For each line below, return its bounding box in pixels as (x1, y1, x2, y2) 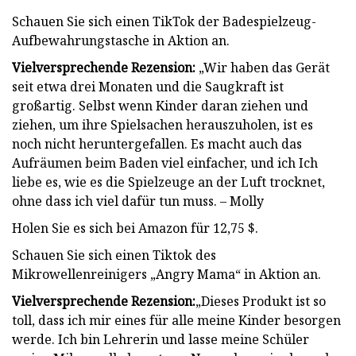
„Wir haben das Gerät (195, 58, 330, 76)
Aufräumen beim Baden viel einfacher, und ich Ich (12, 153, 318, 172)
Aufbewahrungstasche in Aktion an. (12, 31, 230, 49)
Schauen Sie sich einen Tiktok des (12, 246, 216, 264)
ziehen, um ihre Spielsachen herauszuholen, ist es (12, 115, 313, 133)
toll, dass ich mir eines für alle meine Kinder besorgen (12, 311, 341, 329)
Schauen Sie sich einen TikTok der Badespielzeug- (12, 12, 316, 30)
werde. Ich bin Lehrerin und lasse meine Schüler (12, 330, 309, 348)
